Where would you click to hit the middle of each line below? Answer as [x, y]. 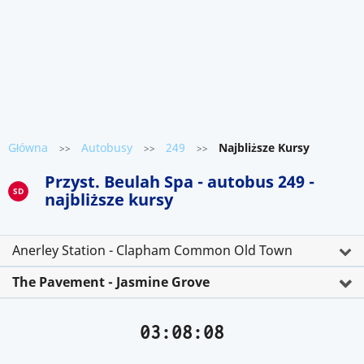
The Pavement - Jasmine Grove [111, 282]
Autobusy [107, 147]
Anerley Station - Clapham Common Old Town [152, 250]
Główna [28, 147]
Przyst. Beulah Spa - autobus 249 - [180, 182]
